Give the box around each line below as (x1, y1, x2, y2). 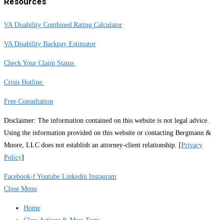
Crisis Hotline (4, 78, 44, 86)
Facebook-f (4, 172, 35, 180)
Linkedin (62, 172, 87, 180)
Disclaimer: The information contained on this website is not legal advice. (4, 116, 209, 124)
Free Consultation (4, 97, 53, 105)
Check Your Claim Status (4, 59, 76, 67)
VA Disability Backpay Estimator (4, 40, 96, 48)
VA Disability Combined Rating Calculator (4, 21, 122, 28)
